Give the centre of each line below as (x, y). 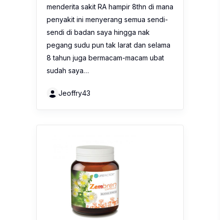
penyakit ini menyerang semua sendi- (107, 19)
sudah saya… (68, 70)
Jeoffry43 (74, 93)
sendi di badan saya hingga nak (98, 32)
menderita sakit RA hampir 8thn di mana (110, 6)
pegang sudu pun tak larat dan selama (109, 45)
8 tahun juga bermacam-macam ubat (105, 57)
